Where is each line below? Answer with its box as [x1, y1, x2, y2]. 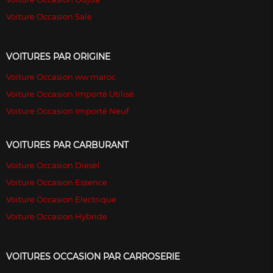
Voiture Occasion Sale [6, 12, 92, 22]
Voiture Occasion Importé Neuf [6, 106, 129, 116]
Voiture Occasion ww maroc [6, 72, 116, 82]
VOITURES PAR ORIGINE [6, 51, 110, 63]
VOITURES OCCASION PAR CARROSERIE [6, 251, 180, 263]
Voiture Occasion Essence [6, 177, 107, 188]
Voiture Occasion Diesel [6, 160, 100, 171]
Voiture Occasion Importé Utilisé [6, 89, 134, 99]
